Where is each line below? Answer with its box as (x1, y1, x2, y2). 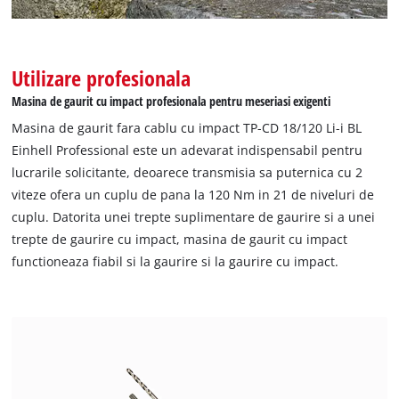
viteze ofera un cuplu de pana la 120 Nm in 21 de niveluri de (12, 185, 375, 203)
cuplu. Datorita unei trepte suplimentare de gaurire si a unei (12, 208, 376, 225)
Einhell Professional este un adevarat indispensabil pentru (12, 141, 363, 159)
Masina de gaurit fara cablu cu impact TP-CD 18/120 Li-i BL (12, 118, 362, 136)
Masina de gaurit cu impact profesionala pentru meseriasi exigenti (12, 92, 331, 110)
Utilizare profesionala (12, 62, 191, 93)
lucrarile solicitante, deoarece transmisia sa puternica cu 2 (12, 163, 363, 181)
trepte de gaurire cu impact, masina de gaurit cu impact (12, 230, 348, 248)
